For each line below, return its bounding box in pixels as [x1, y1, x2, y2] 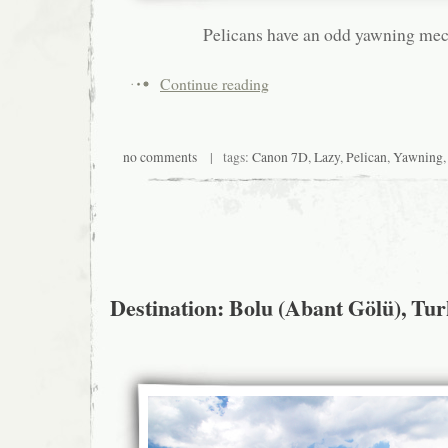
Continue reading [160, 73, 269, 95]
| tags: [197, 148, 252, 167]
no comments [123, 148, 197, 167]
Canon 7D [252, 148, 308, 167]
